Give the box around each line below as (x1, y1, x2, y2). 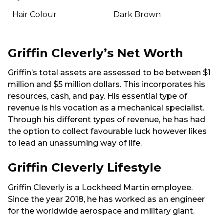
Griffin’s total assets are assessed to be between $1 (8, 67, 211, 77)
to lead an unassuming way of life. (8, 138, 142, 148)
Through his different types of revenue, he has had (8, 114, 205, 124)
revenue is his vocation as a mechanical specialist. (8, 103, 204, 112)
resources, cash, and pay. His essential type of (8, 91, 187, 101)
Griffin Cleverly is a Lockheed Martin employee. (8, 182, 193, 192)
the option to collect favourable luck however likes (8, 126, 207, 136)
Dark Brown (113, 10, 161, 20)
